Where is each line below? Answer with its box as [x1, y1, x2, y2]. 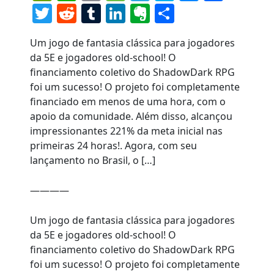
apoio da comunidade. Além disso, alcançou [30, 109, 233, 124]
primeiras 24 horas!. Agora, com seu [30, 139, 198, 153]
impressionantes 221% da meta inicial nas [30, 124, 223, 138]
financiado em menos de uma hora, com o [30, 95, 226, 109]
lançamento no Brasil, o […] [30, 154, 156, 168]
